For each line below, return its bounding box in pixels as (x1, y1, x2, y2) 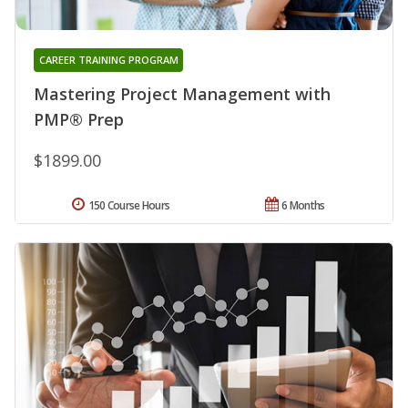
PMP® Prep (34, 108, 124, 131)
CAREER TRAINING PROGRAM (38, 53, 178, 67)
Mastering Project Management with (34, 83, 331, 106)
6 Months (281, 198, 325, 214)
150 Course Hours (87, 198, 170, 214)
